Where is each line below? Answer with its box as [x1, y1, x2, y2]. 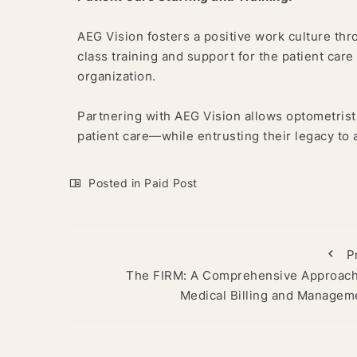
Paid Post [144, 176, 198, 190]
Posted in [84, 176, 144, 190]
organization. [77, 69, 156, 84]
